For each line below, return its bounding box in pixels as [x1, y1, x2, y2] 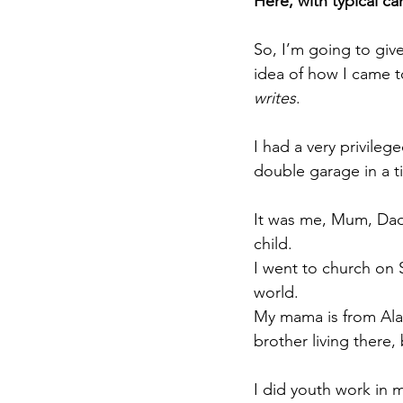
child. [254, 233, 292, 254]
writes [254, 87, 296, 108]
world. [254, 282, 299, 302]
